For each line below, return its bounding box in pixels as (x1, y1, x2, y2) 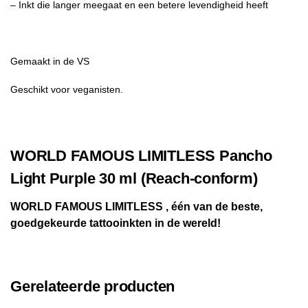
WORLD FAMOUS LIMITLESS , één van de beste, (10, 200, 263, 213)
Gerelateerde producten (10, 278, 175, 296)
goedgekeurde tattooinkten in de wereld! (10, 217, 221, 230)
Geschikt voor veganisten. (10, 84, 123, 96)
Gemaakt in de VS (10, 56, 89, 67)
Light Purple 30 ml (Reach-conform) (10, 170, 258, 188)
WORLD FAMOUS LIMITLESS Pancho (10, 147, 272, 165)
